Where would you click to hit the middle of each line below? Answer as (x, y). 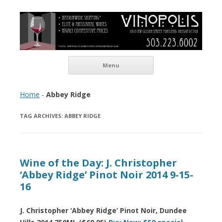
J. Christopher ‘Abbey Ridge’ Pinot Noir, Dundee (103, 210)
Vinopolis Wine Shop (75, 19)
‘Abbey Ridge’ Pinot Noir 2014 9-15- (107, 174)
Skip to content (178, 59)
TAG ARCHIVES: (42, 115)
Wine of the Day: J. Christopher (98, 163)
